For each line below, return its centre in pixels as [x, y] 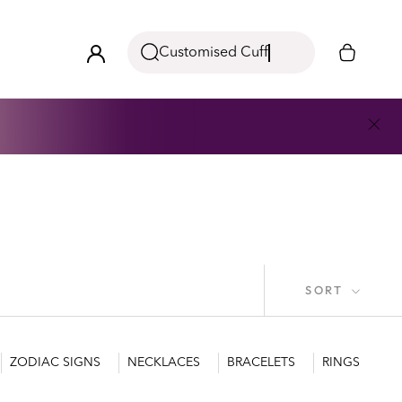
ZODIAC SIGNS [55, 363]
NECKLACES [163, 363]
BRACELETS [261, 363]
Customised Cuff [214, 52]
